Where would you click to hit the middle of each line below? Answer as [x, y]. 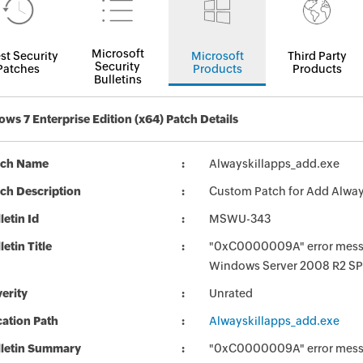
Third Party [317, 56]
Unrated [231, 293]
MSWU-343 [240, 219]
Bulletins [117, 79]
